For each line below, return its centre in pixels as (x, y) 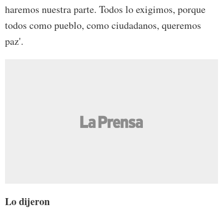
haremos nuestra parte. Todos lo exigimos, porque (105, 9)
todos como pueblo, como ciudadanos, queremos (103, 25)
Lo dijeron (27, 202)
